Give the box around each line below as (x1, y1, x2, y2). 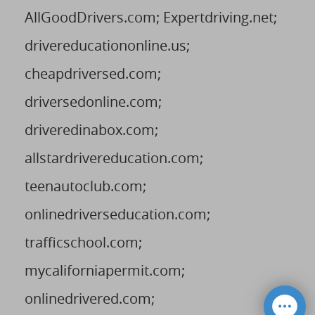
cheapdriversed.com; (25, 63, 161, 83)
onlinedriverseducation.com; (25, 204, 210, 224)
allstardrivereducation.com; (25, 148, 203, 167)
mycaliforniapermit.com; (25, 260, 185, 280)
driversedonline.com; (25, 91, 162, 111)
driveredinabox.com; (25, 120, 158, 139)
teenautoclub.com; (25, 176, 146, 195)
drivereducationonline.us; (25, 35, 190, 55)
